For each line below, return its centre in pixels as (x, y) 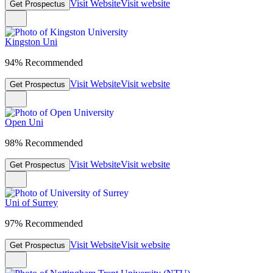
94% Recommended (44, 63)
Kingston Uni (31, 42)
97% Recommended (44, 224)
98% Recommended (44, 143)
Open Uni (24, 122)
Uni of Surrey (31, 203)
